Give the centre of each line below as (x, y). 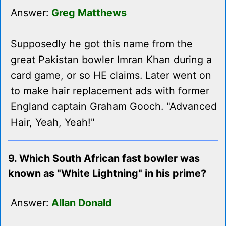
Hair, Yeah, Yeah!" (53, 122)
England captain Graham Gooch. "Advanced (114, 107)
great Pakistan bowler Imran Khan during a (111, 60)
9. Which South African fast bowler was (104, 159)
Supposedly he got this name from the (102, 44)
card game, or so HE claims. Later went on (111, 75)
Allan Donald (82, 203)
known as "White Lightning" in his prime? (107, 173)
